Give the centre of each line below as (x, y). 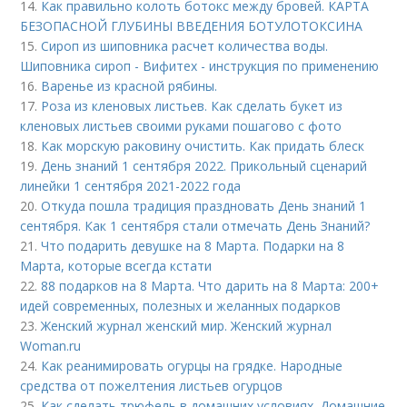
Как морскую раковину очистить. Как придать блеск (203, 146)
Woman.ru (51, 346)
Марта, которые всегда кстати (116, 266)
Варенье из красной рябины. (133, 86)
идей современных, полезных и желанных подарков (181, 306)
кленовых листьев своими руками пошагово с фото (181, 126)
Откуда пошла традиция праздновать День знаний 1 (204, 206)
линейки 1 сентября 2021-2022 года (131, 186)
